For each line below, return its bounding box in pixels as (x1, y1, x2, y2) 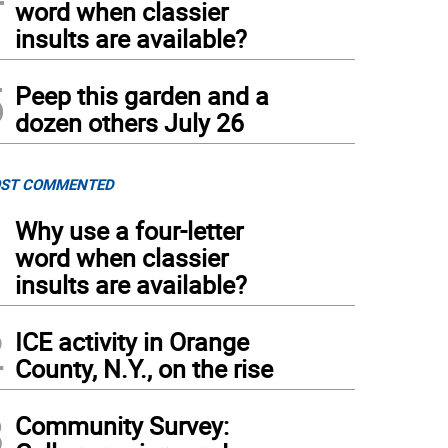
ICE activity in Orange (15, 325, 249, 358)
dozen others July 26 (15, 106, 244, 139)
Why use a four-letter (15, 214, 243, 247)
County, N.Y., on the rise (15, 352, 273, 385)
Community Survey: (15, 409, 229, 442)
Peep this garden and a (15, 79, 269, 112)
